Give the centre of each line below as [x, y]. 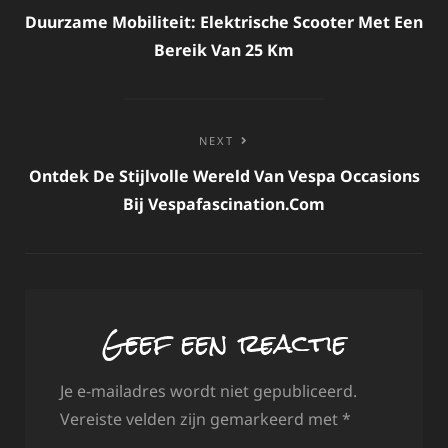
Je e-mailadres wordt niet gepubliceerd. [208, 391]
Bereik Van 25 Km [224, 50]
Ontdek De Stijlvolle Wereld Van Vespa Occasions [224, 176]
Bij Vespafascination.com [224, 204]
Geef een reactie [224, 343]
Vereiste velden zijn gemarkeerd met [201, 419]
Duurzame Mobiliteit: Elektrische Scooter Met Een [224, 22]
